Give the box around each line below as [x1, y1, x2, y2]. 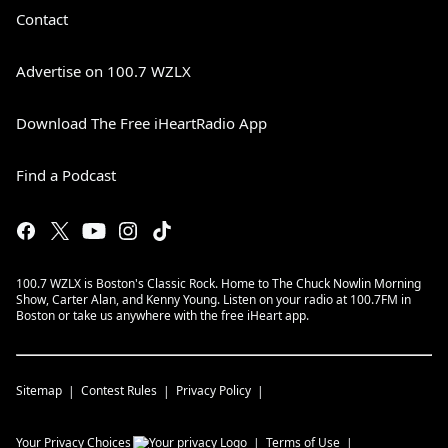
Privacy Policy [176, 382, 251, 400]
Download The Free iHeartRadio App [16, 113, 267, 134]
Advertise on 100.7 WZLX [16, 61, 191, 82]
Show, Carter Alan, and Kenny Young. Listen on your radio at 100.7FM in [16, 291, 411, 309]
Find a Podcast [16, 165, 116, 186]
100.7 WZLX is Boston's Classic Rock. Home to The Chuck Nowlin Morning [16, 275, 421, 293]
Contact [16, 9, 68, 30]
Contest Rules [81, 382, 157, 400]
